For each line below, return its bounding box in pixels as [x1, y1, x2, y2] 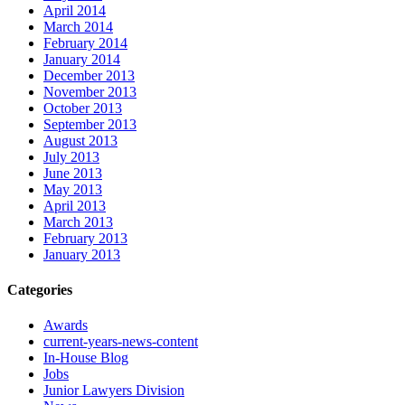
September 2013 [43, 116, 137, 132]
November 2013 [43, 83, 137, 99]
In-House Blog [43, 350, 128, 366]
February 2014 [43, 34, 127, 51]
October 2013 [43, 99, 122, 116]
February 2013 [43, 230, 127, 246]
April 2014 [43, 2, 106, 18]
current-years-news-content [43, 334, 198, 350]
